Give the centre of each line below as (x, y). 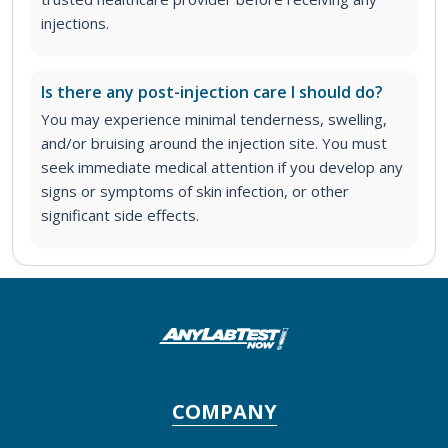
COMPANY (224, 412)
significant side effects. (120, 215)
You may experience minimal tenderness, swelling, (214, 119)
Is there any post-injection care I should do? (212, 92)
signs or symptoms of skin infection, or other (195, 191)
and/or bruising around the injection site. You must (214, 143)
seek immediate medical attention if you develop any (222, 167)
